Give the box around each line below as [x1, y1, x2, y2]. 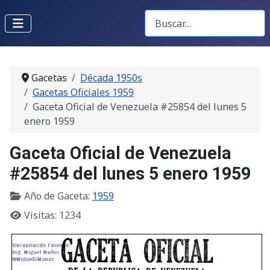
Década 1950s [80, 71, 142, 85]
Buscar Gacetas [144, 10, 213, 23]
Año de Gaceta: [22, 189, 92, 203]
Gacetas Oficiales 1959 [33, 86, 134, 99]
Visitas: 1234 [24, 209, 81, 222]
